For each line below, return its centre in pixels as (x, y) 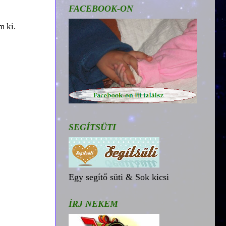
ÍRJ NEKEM (93, 204)
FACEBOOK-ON (101, 8)
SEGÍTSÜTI (92, 127)
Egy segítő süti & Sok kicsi (119, 177)
